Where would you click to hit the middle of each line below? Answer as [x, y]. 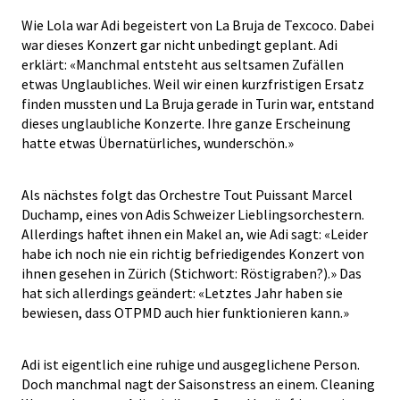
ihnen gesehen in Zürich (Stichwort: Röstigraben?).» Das [192, 273]
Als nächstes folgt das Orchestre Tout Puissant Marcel [187, 194]
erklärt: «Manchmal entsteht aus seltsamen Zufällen [183, 64]
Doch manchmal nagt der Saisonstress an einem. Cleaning [198, 383]
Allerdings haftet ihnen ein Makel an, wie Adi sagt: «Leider [195, 233]
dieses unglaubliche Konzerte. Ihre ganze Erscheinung [186, 123]
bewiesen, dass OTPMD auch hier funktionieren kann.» [187, 312]
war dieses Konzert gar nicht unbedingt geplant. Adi [179, 44]
